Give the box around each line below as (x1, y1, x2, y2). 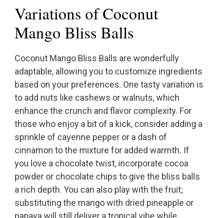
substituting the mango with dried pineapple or (15, 198, 194, 208)
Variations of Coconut (15, 2, 158, 24)
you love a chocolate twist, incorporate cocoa (15, 158, 188, 169)
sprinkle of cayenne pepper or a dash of (15, 132, 167, 143)
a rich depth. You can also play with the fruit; (15, 184, 183, 195)
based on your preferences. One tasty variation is (15, 79, 203, 90)
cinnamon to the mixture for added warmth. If (15, 145, 189, 156)
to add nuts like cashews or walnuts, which (15, 92, 180, 103)
